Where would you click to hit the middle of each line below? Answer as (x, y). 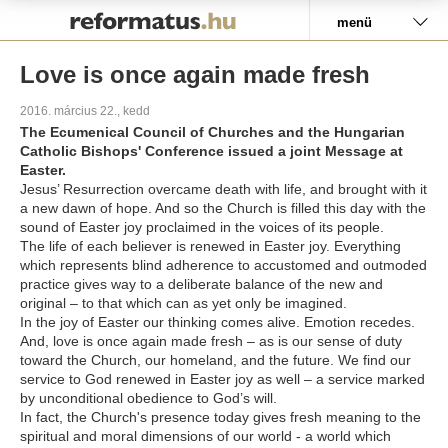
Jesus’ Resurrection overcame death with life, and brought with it (223, 189)
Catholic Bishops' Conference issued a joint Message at (211, 151)
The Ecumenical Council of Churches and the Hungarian (212, 132)
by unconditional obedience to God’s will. (152, 398)
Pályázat (49, 12)
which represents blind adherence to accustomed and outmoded (223, 265)
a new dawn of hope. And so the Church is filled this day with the (223, 208)
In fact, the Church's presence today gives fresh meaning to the (220, 417)
